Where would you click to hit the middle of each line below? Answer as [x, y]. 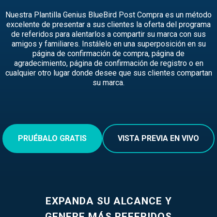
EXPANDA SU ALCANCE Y [108, 201]
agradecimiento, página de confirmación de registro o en [108, 63]
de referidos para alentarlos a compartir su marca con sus [108, 34]
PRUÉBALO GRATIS [52, 138]
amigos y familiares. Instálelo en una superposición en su [108, 44]
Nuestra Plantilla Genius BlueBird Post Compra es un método [108, 15]
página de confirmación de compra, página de [108, 54]
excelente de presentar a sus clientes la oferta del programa [108, 24]
